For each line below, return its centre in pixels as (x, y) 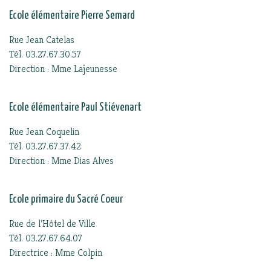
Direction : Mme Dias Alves (61, 161)
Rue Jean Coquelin (44, 132)
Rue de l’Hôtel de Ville (52, 224)
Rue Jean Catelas (42, 40)
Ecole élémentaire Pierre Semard (72, 15)
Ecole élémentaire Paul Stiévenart (75, 107)
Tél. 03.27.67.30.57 (45, 54)
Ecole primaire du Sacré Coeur (66, 199)
